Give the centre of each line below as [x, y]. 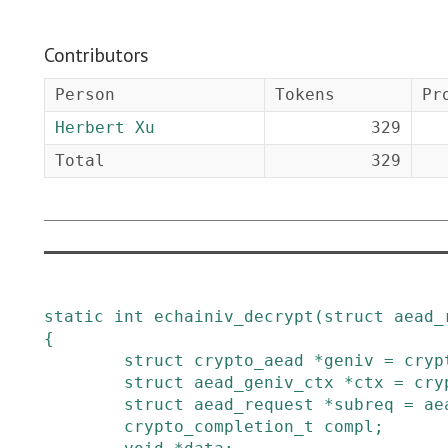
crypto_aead [249, 360]
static [74, 316]
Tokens [305, 94]
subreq [364, 404]
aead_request [254, 404]
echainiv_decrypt [234, 316]
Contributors [96, 55]
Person [85, 94]
